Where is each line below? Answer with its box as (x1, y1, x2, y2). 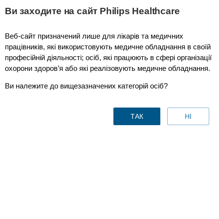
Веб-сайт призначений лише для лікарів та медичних (5, 32, 183, 40)
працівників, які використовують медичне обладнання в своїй (5, 43, 211, 51)
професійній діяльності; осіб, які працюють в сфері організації (5, 53, 212, 62)
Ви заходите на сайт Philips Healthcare (5, 6, 180, 16)
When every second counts (2, 189, 150, 204)
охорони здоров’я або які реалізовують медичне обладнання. (5, 64, 210, 72)
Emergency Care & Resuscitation (5, 38, 107, 46)
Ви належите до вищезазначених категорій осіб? (5, 82, 168, 90)
